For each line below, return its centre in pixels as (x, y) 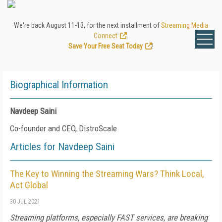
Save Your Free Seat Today (106, 46)
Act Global (29, 185)
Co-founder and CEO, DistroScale (63, 128)
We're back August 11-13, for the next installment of (87, 25)
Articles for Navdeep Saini (62, 147)
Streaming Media (185, 25)
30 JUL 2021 (25, 202)
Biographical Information (59, 85)
